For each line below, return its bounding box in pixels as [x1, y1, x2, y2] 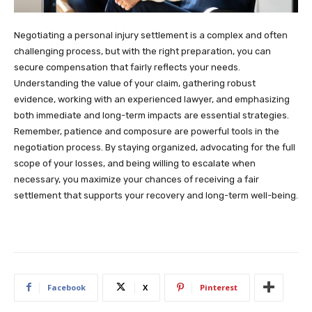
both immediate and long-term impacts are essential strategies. [14, 109, 289, 120]
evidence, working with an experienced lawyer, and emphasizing [14, 93, 290, 104]
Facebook [47, 281, 86, 292]
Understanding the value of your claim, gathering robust [14, 77, 256, 88]
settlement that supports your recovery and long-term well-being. [14, 189, 298, 201]
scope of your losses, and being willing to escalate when [14, 157, 256, 169]
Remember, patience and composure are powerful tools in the [14, 125, 279, 136]
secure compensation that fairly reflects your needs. [14, 61, 240, 72]
